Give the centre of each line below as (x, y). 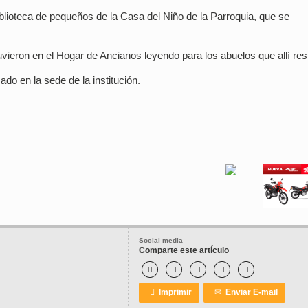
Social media (161, 241)
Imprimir (173, 293)
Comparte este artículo (184, 251)
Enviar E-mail (250, 293)
